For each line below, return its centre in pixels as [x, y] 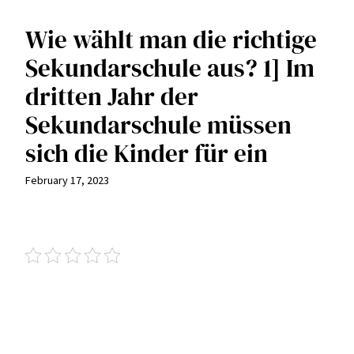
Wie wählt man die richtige [171, 39]
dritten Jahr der [112, 96]
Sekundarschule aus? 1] [156, 68]
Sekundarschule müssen [158, 124]
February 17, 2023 [67, 180]
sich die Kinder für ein [147, 153]
